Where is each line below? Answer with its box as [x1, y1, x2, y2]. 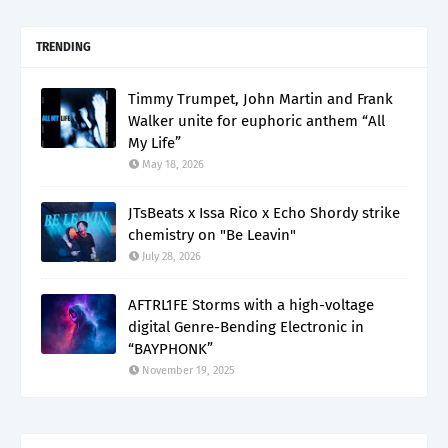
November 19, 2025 [142, 363, 235, 377]
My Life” [128, 133, 181, 152]
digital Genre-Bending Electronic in [128, 317, 364, 336]
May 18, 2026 [142, 157, 204, 171]
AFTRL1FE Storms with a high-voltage [128, 295, 374, 314]
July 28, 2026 [142, 249, 201, 263]
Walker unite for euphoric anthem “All [128, 111, 385, 130]
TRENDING [36, 39, 91, 54]
